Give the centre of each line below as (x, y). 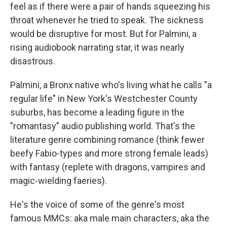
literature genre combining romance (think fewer (107, 140)
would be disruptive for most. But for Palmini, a (103, 34)
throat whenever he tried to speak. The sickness (107, 20)
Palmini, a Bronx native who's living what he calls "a (111, 85)
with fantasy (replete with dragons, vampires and (108, 167)
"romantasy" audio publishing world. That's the (103, 126)
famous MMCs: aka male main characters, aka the (110, 218)
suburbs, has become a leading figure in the (97, 112)
